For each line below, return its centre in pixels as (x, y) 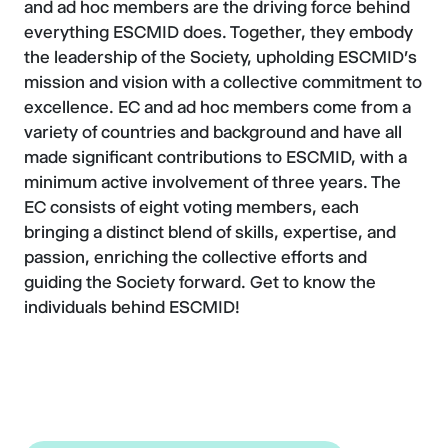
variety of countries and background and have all (213, 132)
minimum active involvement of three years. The (212, 182)
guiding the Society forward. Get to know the (200, 282)
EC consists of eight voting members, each (191, 207)
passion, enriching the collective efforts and (195, 257)
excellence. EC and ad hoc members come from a (217, 107)
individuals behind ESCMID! (132, 307)
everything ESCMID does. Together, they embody (218, 32)
